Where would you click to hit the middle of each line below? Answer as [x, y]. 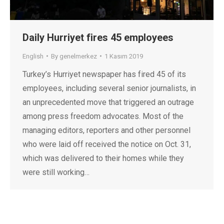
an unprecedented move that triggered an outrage [108, 102]
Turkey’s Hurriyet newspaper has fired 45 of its [104, 74]
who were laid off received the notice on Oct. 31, [107, 144]
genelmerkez [78, 56]
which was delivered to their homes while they [103, 158]
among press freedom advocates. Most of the [103, 116]
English [33, 56]
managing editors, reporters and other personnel [106, 130]
